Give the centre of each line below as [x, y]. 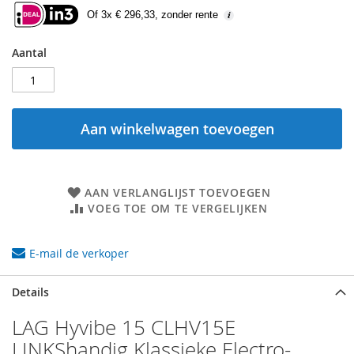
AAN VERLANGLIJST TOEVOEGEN [178, 193]
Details [30, 292]
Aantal [29, 53]
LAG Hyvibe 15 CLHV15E [124, 328]
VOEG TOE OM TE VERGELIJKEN [178, 209]
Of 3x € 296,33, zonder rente [153, 14]
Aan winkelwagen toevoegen [177, 129]
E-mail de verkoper [79, 254]
